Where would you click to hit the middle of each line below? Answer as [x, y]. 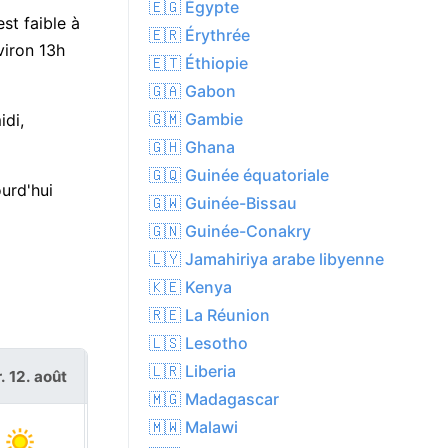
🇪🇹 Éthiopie [198, 63]
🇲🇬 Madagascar [214, 399]
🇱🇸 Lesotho [198, 343]
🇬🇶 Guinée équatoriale [239, 175]
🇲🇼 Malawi [193, 427]
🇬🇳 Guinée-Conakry [230, 231]
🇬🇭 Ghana [192, 147]
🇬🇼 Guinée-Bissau [223, 203]
